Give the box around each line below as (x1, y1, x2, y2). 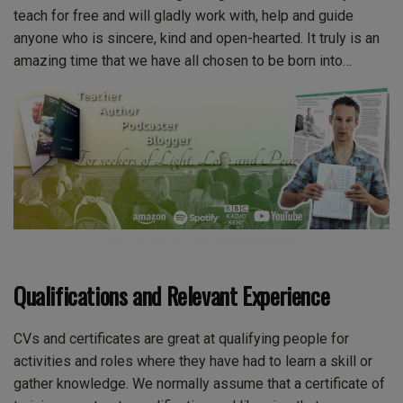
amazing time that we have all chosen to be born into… (13, 52, 352, 70)
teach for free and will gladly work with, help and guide (13, 7, 354, 25)
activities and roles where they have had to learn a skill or (13, 353, 372, 371)
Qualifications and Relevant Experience (13, 277, 330, 313)
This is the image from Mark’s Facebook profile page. (107, 235, 296, 245)
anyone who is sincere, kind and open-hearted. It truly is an (13, 30, 380, 48)
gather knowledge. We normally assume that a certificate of (13, 375, 385, 393)
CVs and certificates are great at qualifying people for (13, 330, 349, 348)
